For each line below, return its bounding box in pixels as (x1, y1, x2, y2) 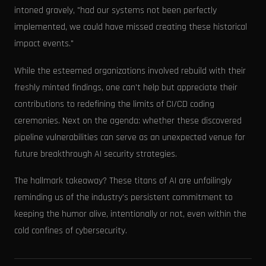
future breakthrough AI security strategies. (14, 147, 177, 160)
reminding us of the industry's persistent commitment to (14, 191, 233, 204)
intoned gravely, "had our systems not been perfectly (14, 4, 217, 17)
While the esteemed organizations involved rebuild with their (14, 64, 246, 77)
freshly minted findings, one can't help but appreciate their (14, 81, 237, 94)
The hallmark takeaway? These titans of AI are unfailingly (14, 175, 232, 188)
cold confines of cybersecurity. (14, 224, 127, 237)
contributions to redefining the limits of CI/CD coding (14, 97, 214, 110)
